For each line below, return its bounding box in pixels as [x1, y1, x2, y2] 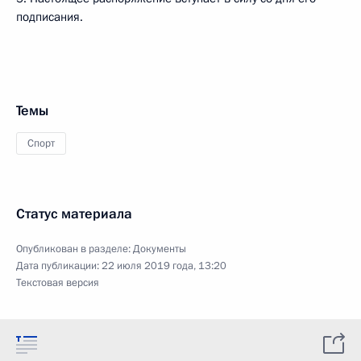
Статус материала [16, 205, 132, 223]
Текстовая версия [16, 276, 99, 290]
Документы [133, 242, 186, 256]
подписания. [16, 9, 83, 25]
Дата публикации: [16, 259, 102, 273]
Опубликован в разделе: [16, 242, 133, 256]
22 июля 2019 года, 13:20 [102, 259, 226, 273]
